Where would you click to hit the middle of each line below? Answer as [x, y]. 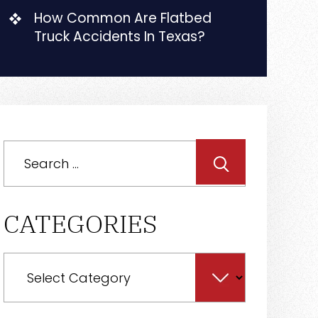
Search [21, 146]
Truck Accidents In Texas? [120, 37]
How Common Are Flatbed [123, 18]
